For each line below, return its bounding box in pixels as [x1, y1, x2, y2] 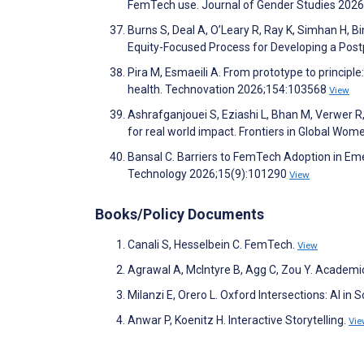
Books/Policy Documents [95, 205, 264, 223]
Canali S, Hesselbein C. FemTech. [128, 237, 297, 251]
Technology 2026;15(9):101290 [128, 167, 289, 180]
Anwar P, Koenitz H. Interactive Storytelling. [128, 313, 349, 327]
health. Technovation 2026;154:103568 [128, 82, 329, 96]
